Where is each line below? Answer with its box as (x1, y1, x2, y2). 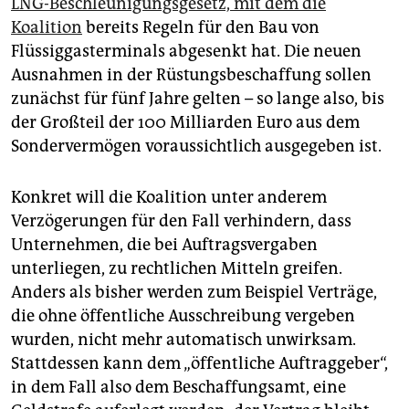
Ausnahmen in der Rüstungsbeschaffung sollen (11, 65, 372, 86)
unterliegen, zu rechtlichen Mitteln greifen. (11, 258, 342, 279)
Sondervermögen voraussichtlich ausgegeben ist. (11, 136, 382, 157)
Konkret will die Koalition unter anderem (11, 187, 327, 208)
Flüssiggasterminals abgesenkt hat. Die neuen (11, 41, 362, 62)
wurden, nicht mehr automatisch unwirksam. (11, 330, 356, 351)
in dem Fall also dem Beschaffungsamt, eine (11, 377, 346, 398)
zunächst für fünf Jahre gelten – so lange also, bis (11, 89, 384, 110)
